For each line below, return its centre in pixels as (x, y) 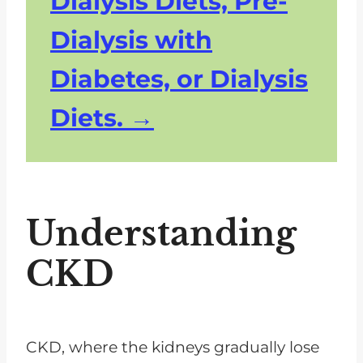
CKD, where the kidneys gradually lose (173, 347)
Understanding (161, 233)
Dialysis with (131, 40)
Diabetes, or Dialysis (179, 79)
